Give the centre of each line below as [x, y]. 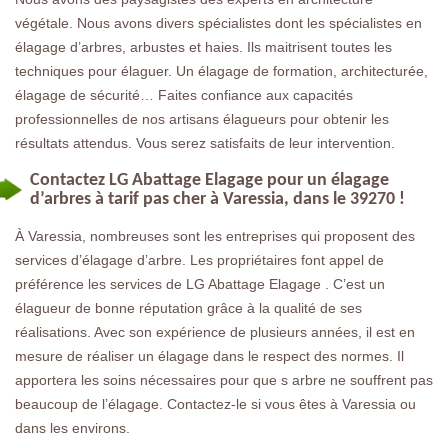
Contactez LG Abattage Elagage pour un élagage [209, 180]
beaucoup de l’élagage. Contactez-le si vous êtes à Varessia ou [215, 403]
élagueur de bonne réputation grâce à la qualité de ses [188, 307]
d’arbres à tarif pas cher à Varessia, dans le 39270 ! [217, 199]
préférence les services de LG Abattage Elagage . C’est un [200, 283]
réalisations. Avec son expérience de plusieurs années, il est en [215, 331]
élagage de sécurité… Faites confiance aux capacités [184, 94]
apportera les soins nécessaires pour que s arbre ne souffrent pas [224, 379]
